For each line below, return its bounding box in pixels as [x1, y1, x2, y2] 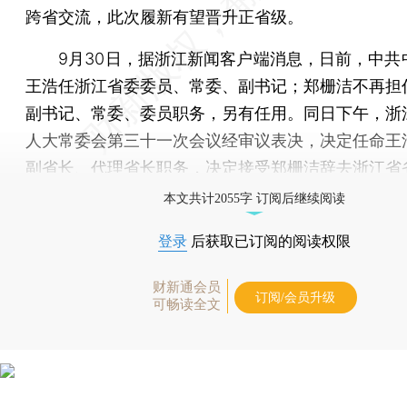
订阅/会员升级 [255, 290, 335, 304]
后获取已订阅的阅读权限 [187, 233, 351, 249]
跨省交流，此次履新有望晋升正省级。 [25, 6, 303, 26]
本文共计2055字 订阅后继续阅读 [164, 191, 345, 205]
